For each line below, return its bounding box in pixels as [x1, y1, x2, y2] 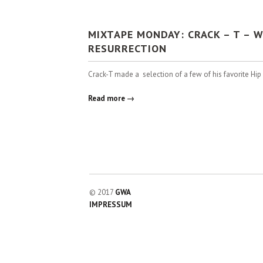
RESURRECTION [88, 41, 167, 55]
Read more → [88, 93, 134, 103]
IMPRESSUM [89, 200, 132, 210]
